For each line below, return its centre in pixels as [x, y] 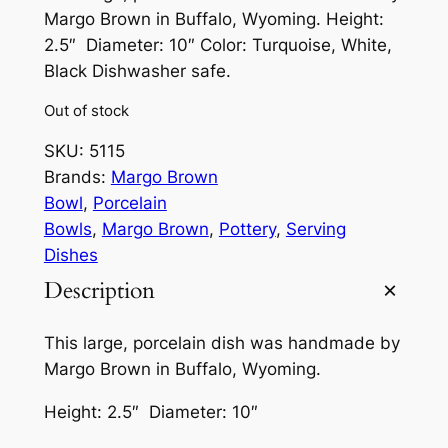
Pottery [247, 228]
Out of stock [86, 111]
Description [99, 291]
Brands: [77, 176]
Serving [315, 228]
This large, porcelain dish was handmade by [221, 343]
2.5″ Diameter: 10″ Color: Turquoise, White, [217, 44]
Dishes [70, 254]
